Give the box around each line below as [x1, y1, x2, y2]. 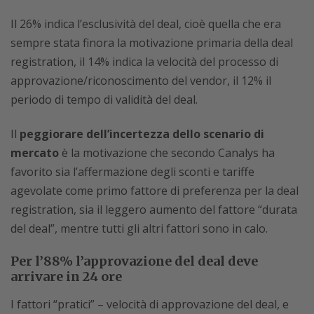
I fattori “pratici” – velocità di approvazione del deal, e [11, 296, 289, 312]
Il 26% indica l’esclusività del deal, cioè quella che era [11, 16, 281, 32]
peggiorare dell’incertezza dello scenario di [20, 126, 264, 142]
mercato [11, 145, 59, 161]
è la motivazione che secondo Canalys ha [59, 145, 275, 161]
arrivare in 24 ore [11, 268, 122, 285]
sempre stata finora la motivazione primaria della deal [11, 35, 293, 50]
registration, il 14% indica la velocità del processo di [11, 54, 278, 69]
